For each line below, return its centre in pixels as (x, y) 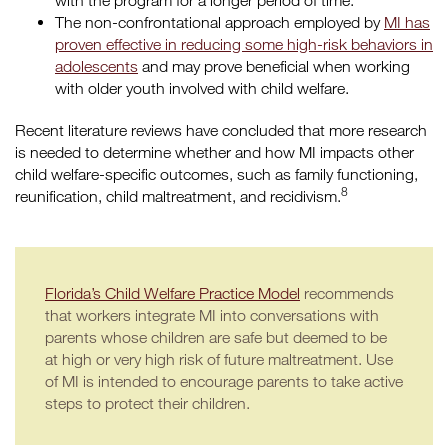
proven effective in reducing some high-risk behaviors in (244, 44)
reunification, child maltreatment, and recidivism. (178, 196)
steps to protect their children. (147, 403)
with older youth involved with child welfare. (202, 88)
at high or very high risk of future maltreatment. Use (219, 359)
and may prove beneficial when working (274, 66)
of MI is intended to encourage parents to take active (224, 381)
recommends (347, 293)
